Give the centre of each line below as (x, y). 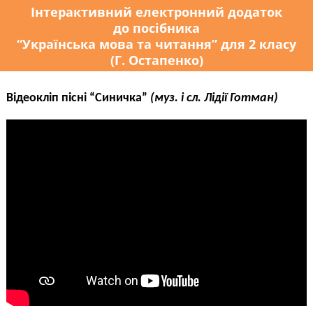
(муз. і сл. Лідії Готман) (214, 99)
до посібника (156, 27)
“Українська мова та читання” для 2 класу (156, 43)
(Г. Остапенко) (156, 59)
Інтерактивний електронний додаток (156, 11)
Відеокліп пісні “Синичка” (78, 99)
